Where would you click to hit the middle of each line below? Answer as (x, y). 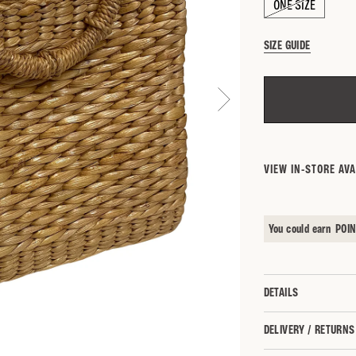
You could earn (300, 230)
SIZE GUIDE (287, 45)
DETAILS (281, 294)
